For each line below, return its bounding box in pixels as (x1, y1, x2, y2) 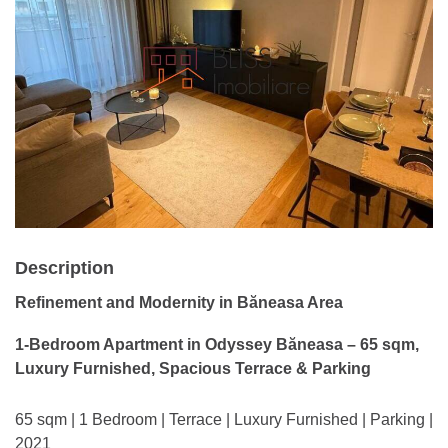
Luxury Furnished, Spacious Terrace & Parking (15, 359, 371, 377)
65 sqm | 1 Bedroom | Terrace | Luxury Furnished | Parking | (15, 410, 433, 428)
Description (15, 257, 114, 278)
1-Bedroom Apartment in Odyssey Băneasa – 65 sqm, (15, 335, 419, 353)
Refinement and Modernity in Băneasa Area (15, 293, 343, 311)
